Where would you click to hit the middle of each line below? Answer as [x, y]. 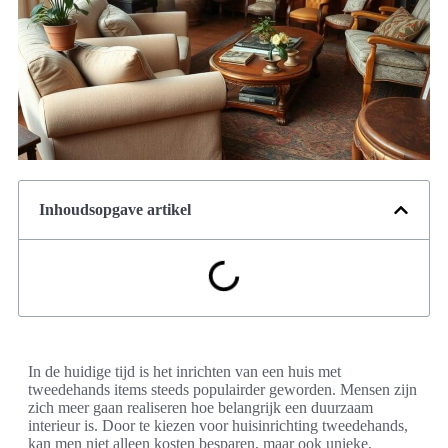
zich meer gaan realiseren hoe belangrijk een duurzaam [200, 408]
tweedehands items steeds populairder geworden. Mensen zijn [222, 390]
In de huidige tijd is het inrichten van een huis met [184, 372]
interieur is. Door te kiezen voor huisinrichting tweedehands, [218, 426]
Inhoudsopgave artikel [115, 210]
